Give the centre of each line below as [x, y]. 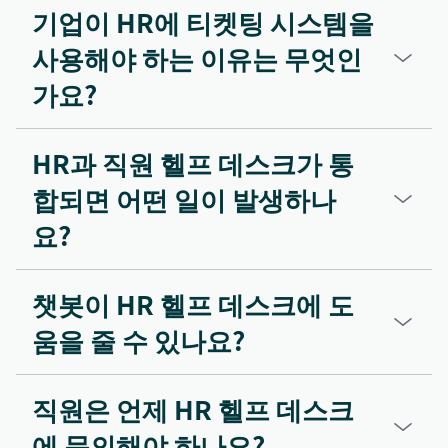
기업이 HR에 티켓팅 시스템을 [203, 22]
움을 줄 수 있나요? [138, 340]
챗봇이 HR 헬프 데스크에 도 [193, 304]
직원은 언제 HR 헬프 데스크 [193, 409]
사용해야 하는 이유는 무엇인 [197, 58]
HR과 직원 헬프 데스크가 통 [193, 163]
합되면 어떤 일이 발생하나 [184, 199]
